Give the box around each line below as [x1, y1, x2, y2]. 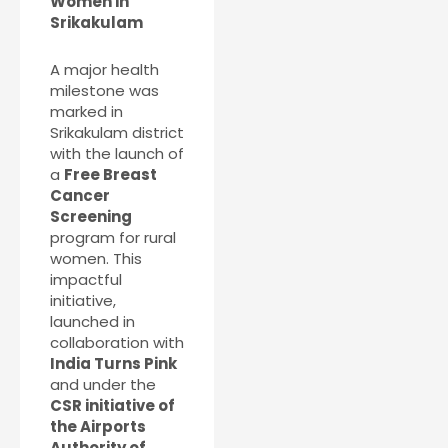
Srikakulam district [50, 122, 184, 144]
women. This [50, 248, 142, 270]
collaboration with [50, 332, 184, 354]
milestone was [50, 80, 159, 102]
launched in [50, 311, 135, 333]
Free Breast [64, 164, 157, 186]
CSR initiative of [50, 395, 175, 417]
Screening [50, 206, 132, 228]
